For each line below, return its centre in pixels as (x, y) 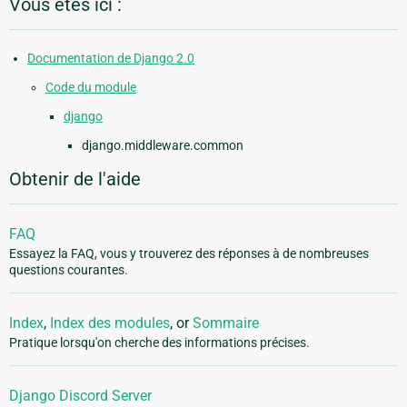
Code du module (91, 88)
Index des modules (110, 323)
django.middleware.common (163, 146)
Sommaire (226, 323)
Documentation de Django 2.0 (111, 59)
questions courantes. (69, 270)
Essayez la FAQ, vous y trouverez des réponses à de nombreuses (189, 254)
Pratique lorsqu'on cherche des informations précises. (159, 343)
